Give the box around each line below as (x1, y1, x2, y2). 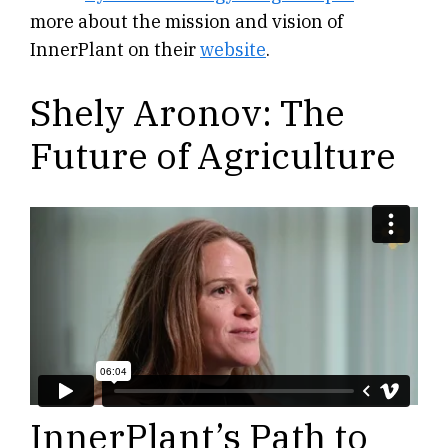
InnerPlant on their (30, 38, 200, 62)
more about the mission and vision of (30, 10, 343, 34)
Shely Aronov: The (30, 89, 345, 137)
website (200, 38, 266, 62)
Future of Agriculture (30, 132, 396, 180)
